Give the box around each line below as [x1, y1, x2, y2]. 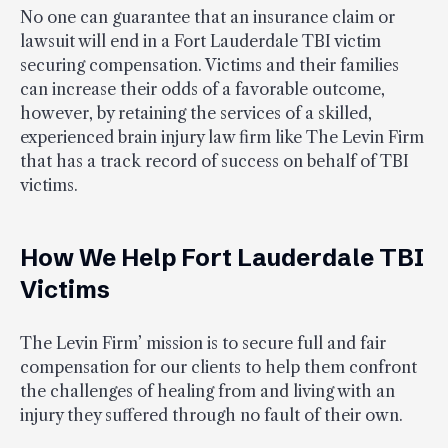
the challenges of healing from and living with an [20, 380, 395, 401]
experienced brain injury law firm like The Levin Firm [20, 126, 424, 147]
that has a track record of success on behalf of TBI [20, 150, 409, 171]
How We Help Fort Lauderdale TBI [20, 242, 424, 272]
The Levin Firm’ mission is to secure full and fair [20, 332, 386, 353]
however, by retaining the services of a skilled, [20, 102, 372, 123]
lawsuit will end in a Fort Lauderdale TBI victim [20, 30, 381, 51]
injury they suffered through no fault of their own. [20, 404, 403, 425]
